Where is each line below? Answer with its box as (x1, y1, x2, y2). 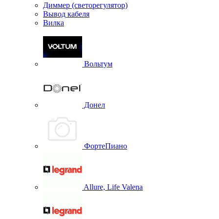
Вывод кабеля (43, 9, 89, 18)
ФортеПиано (82, 141, 127, 150)
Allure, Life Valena (82, 182, 143, 191)
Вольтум (82, 59, 112, 68)
